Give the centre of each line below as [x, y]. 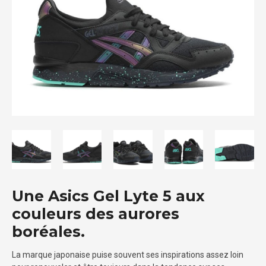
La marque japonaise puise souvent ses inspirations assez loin [128, 254]
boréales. [48, 231]
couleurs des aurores [96, 213]
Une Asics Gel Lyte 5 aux [108, 196]
